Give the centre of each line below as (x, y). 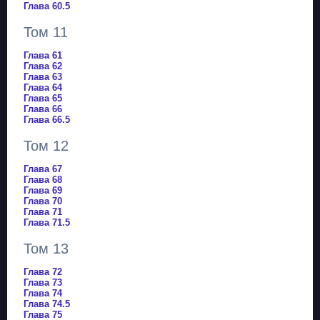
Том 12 (46, 146)
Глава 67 (43, 169)
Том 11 (46, 32)
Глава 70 (43, 201)
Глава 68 (43, 180)
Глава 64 (43, 88)
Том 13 (46, 249)
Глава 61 (43, 56)
